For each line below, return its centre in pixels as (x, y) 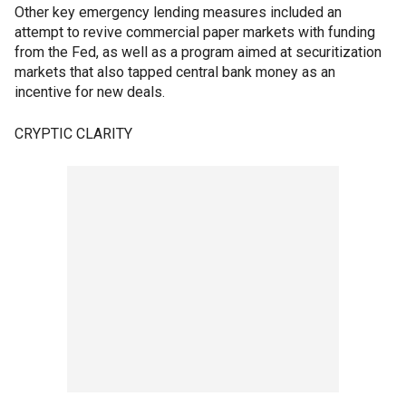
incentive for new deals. (90, 92)
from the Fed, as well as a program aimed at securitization (198, 52)
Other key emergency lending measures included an (178, 12)
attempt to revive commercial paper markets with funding (195, 32)
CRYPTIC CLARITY (73, 134)
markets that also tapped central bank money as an (175, 72)
